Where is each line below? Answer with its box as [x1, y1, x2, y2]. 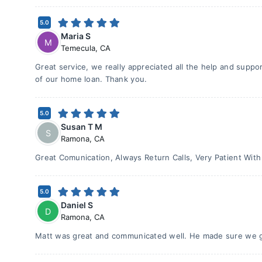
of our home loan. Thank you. [35, 74, 147, 84]
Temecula [61, 43, 95, 53]
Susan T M [61, 122, 102, 132]
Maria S [61, 31, 91, 41]
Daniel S [61, 200, 93, 210]
